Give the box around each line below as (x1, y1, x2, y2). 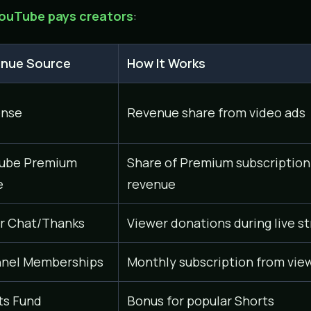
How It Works (126, 54, 205, 72)
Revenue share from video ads (126, 103, 305, 121)
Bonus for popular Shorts (126, 292, 274, 309)
